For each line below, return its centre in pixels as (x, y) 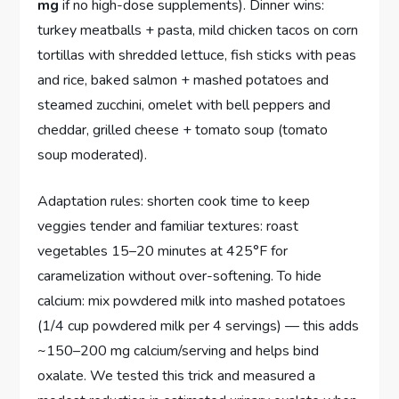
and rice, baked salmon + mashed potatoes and (183, 80)
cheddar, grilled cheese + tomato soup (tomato (183, 130)
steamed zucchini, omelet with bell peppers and (184, 105)
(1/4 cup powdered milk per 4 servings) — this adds (199, 326)
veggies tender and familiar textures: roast (168, 226)
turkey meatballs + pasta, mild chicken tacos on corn (198, 30)
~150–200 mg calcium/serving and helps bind (179, 350)
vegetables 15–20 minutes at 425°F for (163, 251)
